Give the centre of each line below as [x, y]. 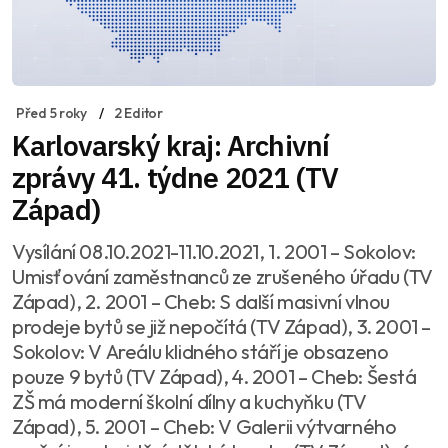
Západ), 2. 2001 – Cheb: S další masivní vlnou [201, 301]
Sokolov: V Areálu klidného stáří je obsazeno [200, 351]
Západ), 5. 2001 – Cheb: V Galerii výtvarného [204, 426]
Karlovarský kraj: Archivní [171, 145]
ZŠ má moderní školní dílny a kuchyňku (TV [189, 401]
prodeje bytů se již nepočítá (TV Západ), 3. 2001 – [221, 326]
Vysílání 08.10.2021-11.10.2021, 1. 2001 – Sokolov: [214, 251]
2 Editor [138, 112]
